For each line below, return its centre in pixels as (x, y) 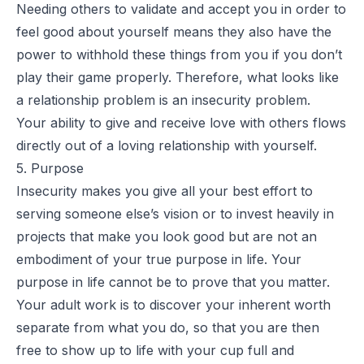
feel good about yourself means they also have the (174, 31)
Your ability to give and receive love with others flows (181, 122)
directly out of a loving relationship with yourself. (169, 145)
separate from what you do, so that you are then (168, 327)
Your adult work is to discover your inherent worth (173, 304)
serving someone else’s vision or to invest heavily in (175, 213)
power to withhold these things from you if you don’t (179, 54)
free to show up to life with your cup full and (155, 350)
